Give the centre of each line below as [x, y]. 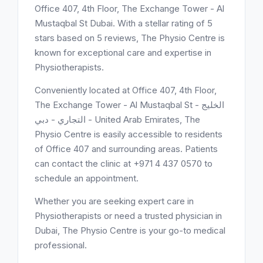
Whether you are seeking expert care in [114, 201]
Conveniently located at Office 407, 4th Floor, [126, 90]
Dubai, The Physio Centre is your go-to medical [130, 230]
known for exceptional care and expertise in [123, 53]
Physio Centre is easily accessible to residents [129, 134]
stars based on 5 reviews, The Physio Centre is [130, 38]
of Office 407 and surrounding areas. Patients [126, 149]
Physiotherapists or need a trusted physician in [128, 216]
